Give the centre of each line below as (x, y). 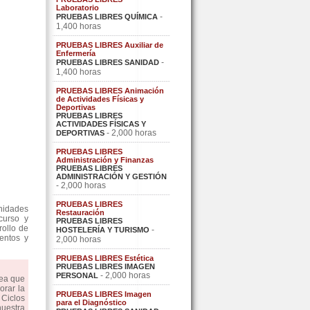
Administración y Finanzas (105, 160)
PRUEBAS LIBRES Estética (105, 258)
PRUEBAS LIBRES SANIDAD (108, 62)
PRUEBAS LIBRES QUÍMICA (107, 17)
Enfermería (76, 53)
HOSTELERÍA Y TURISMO (103, 230)
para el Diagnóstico (91, 302)
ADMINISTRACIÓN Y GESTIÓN (111, 176)
